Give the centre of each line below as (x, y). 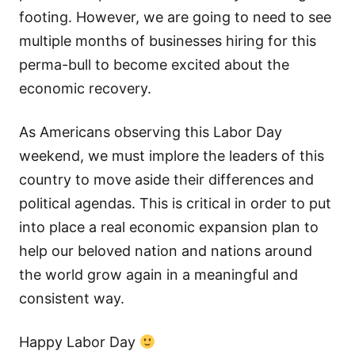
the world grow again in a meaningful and (158, 275)
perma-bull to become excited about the (154, 65)
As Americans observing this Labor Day (151, 132)
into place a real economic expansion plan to (169, 227)
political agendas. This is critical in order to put (175, 204)
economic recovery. (85, 89)
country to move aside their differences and (166, 180)
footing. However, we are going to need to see (175, 17)
